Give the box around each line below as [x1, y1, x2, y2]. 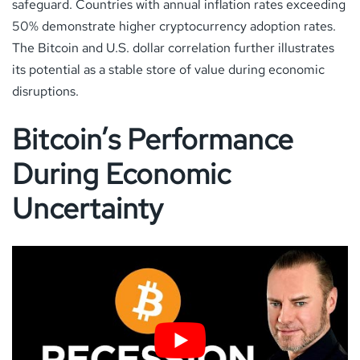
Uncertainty [12, 189, 163, 227]
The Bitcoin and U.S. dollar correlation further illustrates [12, 39, 334, 56]
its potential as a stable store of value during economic [12, 60, 325, 78]
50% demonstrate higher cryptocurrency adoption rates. [12, 17, 336, 35]
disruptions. [12, 82, 79, 100]
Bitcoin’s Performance [12, 120, 293, 158]
